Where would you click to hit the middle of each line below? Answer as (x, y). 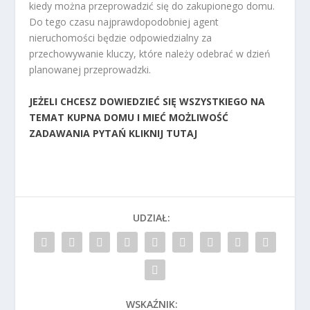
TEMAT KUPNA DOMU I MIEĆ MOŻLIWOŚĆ (129, 117)
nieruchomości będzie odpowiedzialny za (121, 38)
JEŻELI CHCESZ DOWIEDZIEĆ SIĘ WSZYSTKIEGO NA (147, 101)
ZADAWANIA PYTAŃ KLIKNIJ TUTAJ (113, 133)
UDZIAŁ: (152, 217)
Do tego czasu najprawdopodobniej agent (124, 22)
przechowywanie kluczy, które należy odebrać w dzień (150, 54)
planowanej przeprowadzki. (90, 70)
